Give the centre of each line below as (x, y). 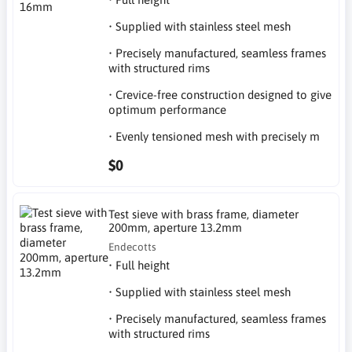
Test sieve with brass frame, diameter (204, 214)
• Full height (139, 265)
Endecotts (133, 247)
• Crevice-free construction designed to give (220, 94)
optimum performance (168, 109)
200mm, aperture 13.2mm (176, 227)
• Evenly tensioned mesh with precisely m (214, 136)
